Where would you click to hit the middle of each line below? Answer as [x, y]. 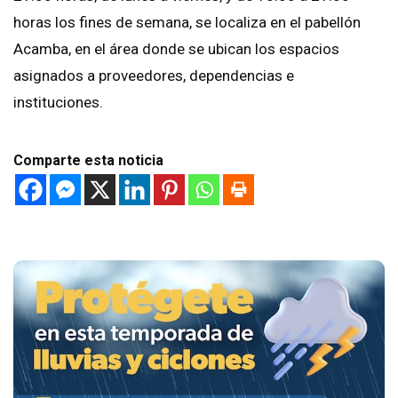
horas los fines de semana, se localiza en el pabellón [187, 22]
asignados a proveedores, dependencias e [154, 75]
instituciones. [58, 102]
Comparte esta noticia [88, 160]
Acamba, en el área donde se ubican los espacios [176, 48]
